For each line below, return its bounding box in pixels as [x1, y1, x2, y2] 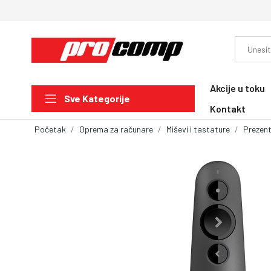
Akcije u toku [210, 82, 265, 94]
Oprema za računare [79, 123, 153, 134]
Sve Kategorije [64, 93, 130, 105]
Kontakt [210, 102, 246, 114]
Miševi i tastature [166, 123, 230, 134]
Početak [34, 123, 66, 134]
